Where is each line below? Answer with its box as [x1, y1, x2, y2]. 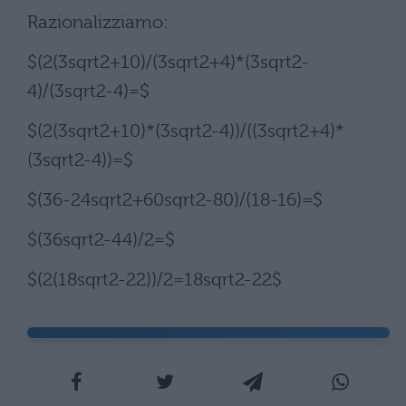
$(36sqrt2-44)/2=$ [27, 229, 175, 250]
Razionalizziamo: [27, 12, 169, 33]
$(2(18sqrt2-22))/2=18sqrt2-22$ [27, 269, 282, 290]
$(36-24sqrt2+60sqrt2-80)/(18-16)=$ [27, 189, 323, 210]
